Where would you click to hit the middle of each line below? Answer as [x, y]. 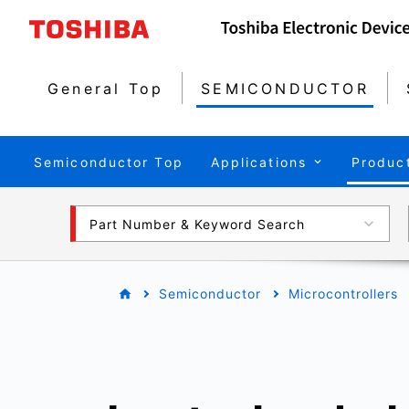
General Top [106, 88]
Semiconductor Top [109, 162]
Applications [258, 162]
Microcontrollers [343, 294]
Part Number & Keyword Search [197, 224]
